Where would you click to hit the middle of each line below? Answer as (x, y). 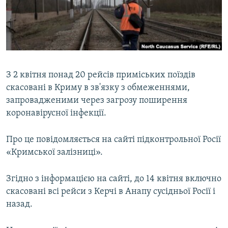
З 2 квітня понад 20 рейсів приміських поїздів (101, 75)
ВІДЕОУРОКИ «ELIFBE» (52, 9)
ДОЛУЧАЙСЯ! (29, 63)
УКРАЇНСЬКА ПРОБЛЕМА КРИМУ (64, 46)
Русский (25, 18)
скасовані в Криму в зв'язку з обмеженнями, (98, 88)
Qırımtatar (29, 36)
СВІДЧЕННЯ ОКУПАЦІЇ (50, 28)
